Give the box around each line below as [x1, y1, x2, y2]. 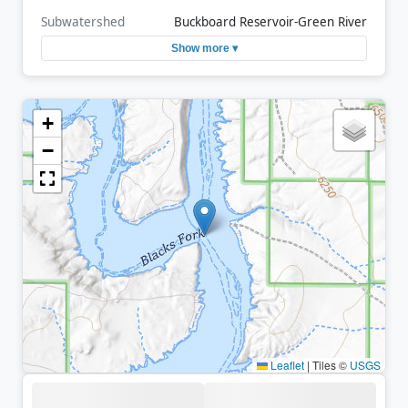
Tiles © [310, 356, 350, 372]
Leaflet [268, 356, 304, 372]
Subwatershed [41, 12, 125, 30]
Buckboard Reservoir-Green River [174, 13, 367, 30]
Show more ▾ [170, 42, 238, 56]
